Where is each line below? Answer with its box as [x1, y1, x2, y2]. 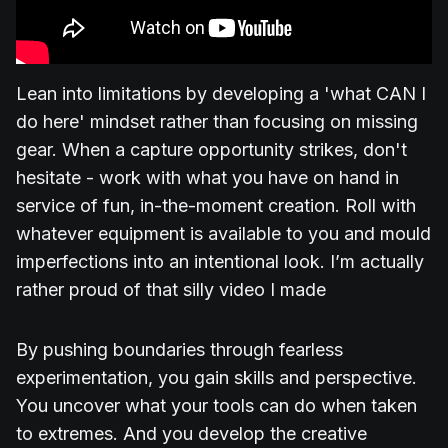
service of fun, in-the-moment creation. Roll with [16, 195, 416, 217]
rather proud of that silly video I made [16, 279, 326, 301]
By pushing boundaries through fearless [16, 339, 343, 361]
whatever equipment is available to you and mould [16, 223, 431, 245]
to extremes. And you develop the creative [16, 423, 367, 445]
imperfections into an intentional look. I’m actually [16, 251, 424, 273]
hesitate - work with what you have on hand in [16, 167, 399, 189]
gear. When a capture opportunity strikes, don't [16, 139, 407, 161]
